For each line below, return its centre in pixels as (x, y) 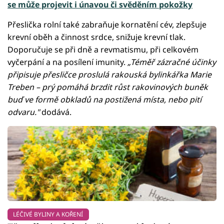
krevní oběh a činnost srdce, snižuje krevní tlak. (96, 37)
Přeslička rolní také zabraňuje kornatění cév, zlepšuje (107, 24)
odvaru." (23, 112)
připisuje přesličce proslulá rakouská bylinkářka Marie (109, 74)
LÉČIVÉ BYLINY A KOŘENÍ (48, 214)
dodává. (55, 112)
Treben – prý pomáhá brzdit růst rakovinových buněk (108, 87)
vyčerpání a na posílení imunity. (67, 62)
